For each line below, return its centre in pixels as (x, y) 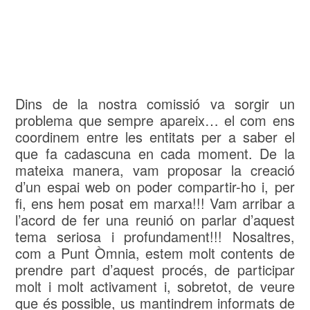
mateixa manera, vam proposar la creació (155, 170)
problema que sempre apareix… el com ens (155, 120)
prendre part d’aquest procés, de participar (155, 270)
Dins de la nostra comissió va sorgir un (155, 104)
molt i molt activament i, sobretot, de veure (155, 286)
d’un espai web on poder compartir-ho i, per (155, 187)
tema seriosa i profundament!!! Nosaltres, (155, 237)
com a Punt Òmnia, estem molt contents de (155, 253)
